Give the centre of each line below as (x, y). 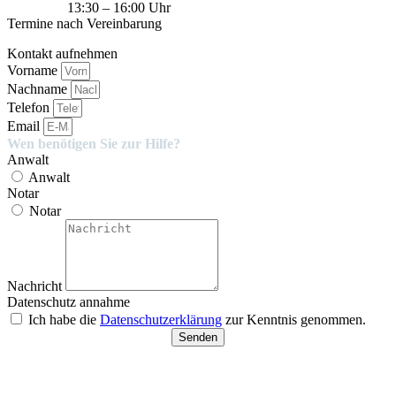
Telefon (30, 108)
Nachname (39, 89)
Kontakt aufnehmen (62, 54)
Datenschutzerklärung (161, 320)
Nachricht (36, 286)
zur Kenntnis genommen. (294, 320)
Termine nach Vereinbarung (84, 24)
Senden (198, 338)
